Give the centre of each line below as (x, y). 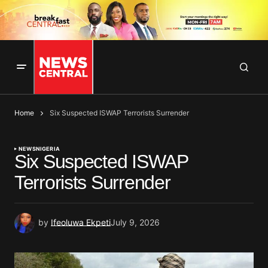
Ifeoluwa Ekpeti (81, 223)
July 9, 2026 (135, 223)
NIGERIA (48, 149)
